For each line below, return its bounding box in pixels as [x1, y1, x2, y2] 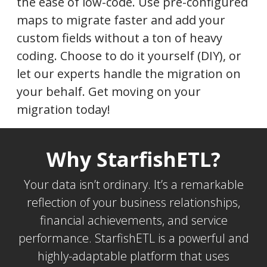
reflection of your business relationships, [27, 194, 240, 210]
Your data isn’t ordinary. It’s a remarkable [23, 176, 244, 193]
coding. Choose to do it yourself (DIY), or [17, 48, 241, 64]
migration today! [17, 101, 110, 117]
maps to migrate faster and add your [17, 12, 225, 28]
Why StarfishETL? [46, 145, 221, 173]
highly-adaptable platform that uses [38, 248, 229, 264]
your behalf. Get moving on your [17, 83, 201, 100]
